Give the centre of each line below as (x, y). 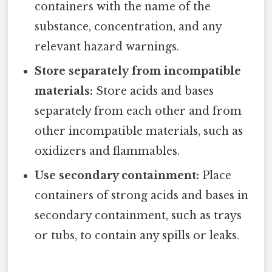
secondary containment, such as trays (138, 216)
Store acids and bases (154, 91)
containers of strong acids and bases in (142, 196)
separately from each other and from (138, 111)
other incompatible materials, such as (139, 131)
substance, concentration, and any (128, 27)
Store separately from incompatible (138, 71)
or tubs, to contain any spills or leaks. (137, 236)
